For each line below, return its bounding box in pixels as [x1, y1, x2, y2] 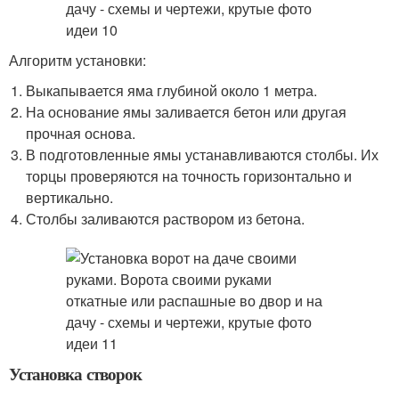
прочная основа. [26, 123, 136, 143]
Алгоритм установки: [9, 50, 146, 70]
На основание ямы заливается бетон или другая [26, 102, 347, 122]
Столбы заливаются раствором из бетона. [26, 208, 305, 229]
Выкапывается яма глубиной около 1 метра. [26, 80, 318, 101]
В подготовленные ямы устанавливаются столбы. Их [26, 144, 379, 165]
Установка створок [9, 362, 142, 386]
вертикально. [26, 187, 114, 208]
